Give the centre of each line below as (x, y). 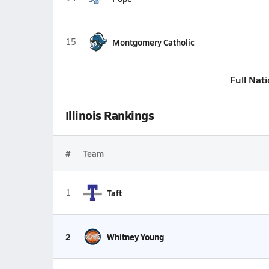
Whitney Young (135, 237)
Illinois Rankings (110, 115)
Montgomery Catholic (153, 42)
